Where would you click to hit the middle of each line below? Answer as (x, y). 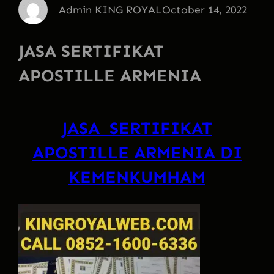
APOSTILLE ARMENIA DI (137, 153)
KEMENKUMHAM (137, 177)
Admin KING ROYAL (110, 10)
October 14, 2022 (204, 10)
